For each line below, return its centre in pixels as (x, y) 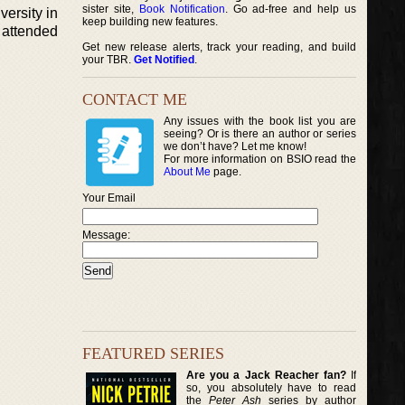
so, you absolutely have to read (272, 387)
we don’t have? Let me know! (235, 146)
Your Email (109, 198)
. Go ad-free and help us (291, 9)
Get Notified (164, 60)
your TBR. (108, 60)
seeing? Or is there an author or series (260, 134)
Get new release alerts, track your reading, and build (220, 47)
